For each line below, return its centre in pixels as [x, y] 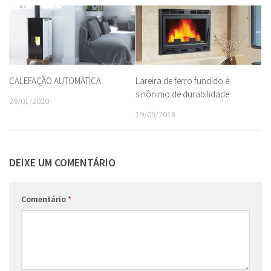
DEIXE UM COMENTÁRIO [62, 163]
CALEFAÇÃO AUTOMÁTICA [55, 81]
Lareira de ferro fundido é [182, 81]
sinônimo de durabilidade [182, 94]
